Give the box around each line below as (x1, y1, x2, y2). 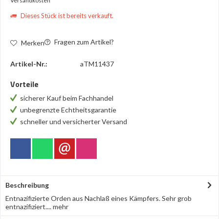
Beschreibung (5, 181, 49, 189)
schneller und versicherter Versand (20, 117, 127, 126)
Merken (21, 38, 44, 47)
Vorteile (10, 78, 39, 90)
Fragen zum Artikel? (53, 38, 114, 46)
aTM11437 (80, 60, 114, 68)
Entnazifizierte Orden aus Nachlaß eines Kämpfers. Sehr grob (5, 194, 192, 202)
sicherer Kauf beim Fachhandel (20, 94, 115, 102)
